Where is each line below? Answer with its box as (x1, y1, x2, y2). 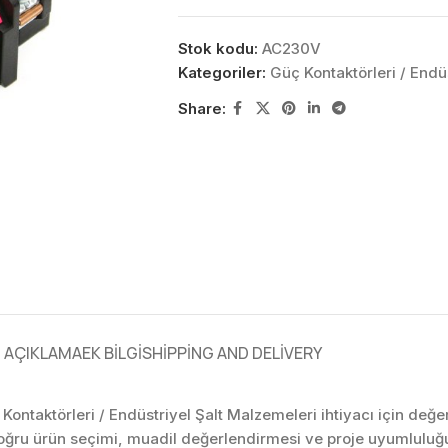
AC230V (261, 39, 321, 58)
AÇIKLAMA (4, 341, 82, 364)
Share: (177, 98, 226, 118)
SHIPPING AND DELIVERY (142, 341, 322, 364)
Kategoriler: (177, 63, 266, 82)
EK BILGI (82, 341, 142, 364)
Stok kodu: (177, 39, 262, 58)
